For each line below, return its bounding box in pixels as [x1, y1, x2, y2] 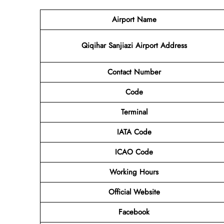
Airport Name [111, 13, 156, 25]
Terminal [120, 106, 147, 117]
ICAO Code [115, 146, 153, 157]
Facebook [118, 206, 149, 217]
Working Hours [109, 166, 158, 177]
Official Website [108, 186, 160, 197]
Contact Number [107, 66, 161, 77]
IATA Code [116, 126, 151, 137]
